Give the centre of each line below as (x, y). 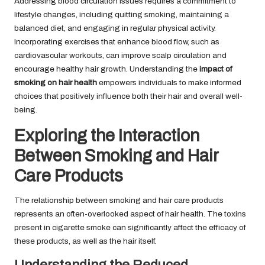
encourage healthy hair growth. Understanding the (107, 69)
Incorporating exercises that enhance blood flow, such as (117, 42)
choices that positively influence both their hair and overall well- (128, 96)
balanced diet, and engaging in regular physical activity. (115, 28)
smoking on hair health (56, 83)
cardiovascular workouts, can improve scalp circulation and (120, 56)
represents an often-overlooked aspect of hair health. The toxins (130, 214)
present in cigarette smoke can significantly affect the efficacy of (130, 228)
